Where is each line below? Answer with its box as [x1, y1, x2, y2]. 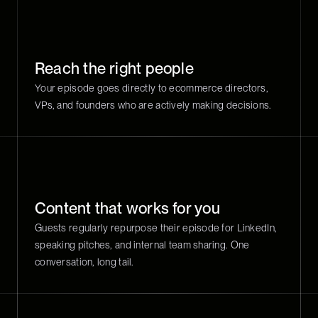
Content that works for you [35, 199, 220, 217]
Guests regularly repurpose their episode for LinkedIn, [35, 222, 278, 234]
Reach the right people [35, 59, 194, 77]
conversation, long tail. [35, 256, 134, 268]
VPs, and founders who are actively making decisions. [35, 99, 272, 111]
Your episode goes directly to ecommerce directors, [35, 82, 268, 94]
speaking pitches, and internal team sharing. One [35, 239, 250, 251]
